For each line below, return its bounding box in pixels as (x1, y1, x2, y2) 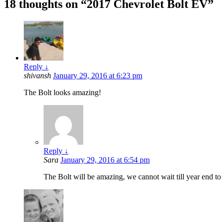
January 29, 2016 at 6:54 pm (60, 156, 150, 165)
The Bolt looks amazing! (24, 88, 101, 97)
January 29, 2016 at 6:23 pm (53, 71, 142, 80)
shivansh (24, 71, 53, 80)
